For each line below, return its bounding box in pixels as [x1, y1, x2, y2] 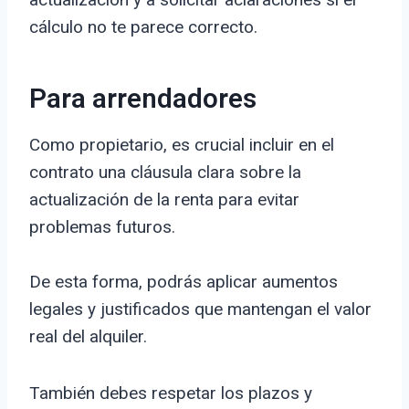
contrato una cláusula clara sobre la [29, 162, 301, 184]
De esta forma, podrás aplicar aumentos [29, 271, 338, 293]
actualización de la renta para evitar [29, 189, 299, 211]
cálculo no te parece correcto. [29, 16, 257, 38]
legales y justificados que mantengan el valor [29, 299, 372, 320]
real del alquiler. [29, 326, 147, 348]
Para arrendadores [29, 79, 257, 121]
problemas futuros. [29, 216, 175, 238]
